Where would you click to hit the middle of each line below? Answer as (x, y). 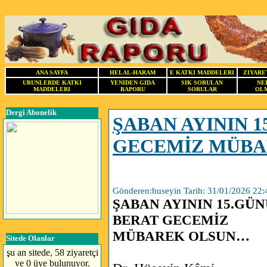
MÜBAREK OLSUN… (181, 236)
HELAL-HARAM (133, 72)
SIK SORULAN (202, 83)
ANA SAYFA (52, 72)
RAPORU (133, 89)
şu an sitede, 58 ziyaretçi (52, 252)
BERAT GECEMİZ (170, 220)
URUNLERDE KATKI (52, 83)
